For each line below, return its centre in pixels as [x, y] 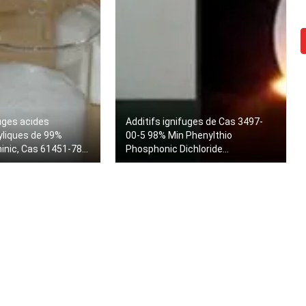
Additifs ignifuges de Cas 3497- [194, 122]
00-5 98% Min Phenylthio [179, 135]
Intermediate [154, 163]
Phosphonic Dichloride [174, 149]
